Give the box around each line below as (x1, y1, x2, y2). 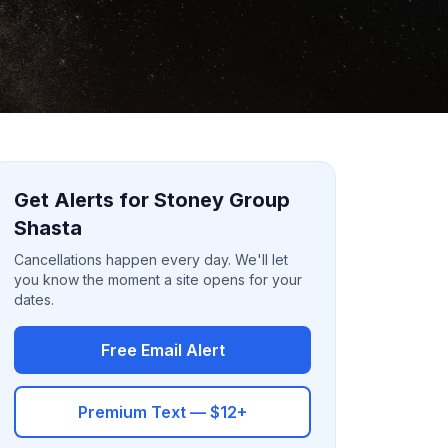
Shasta (14, 216, 83, 240)
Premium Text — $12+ (78, 402, 248, 422)
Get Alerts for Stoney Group (14, 188, 291, 212)
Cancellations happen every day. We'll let (14, 251, 289, 268)
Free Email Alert (100, 340, 225, 360)
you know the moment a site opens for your (14, 271, 303, 288)
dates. (14, 291, 55, 308)
